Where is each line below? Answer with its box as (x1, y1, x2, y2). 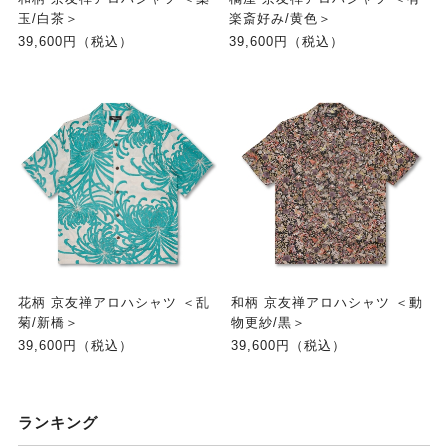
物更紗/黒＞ (231, 315, 306, 330)
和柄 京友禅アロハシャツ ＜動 (231, 295, 423, 310)
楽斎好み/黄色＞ (228, 11, 332, 26)
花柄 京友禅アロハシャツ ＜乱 (17, 295, 210, 310)
